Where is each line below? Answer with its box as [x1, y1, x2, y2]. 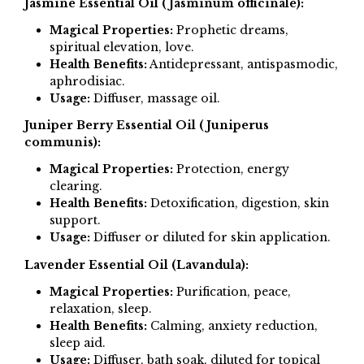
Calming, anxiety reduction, [146, 318, 318, 333]
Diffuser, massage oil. [89, 90, 220, 106]
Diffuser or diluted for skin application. [89, 230, 331, 245]
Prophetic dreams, [172, 22, 288, 37]
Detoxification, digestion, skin [146, 196, 329, 211]
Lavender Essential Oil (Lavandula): [24, 257, 249, 272]
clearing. [49, 179, 102, 194]
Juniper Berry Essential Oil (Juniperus [24, 118, 269, 133]
